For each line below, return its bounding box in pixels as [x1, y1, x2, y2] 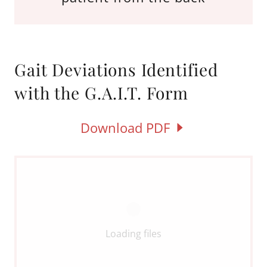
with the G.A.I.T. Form [14, 82, 189, 104]
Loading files [105, 227, 162, 241]
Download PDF [80, 119, 170, 137]
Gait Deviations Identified [14, 58, 218, 81]
